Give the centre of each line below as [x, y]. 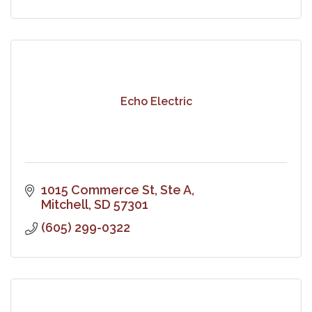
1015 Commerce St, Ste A [116, 189]
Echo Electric [156, 102]
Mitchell [64, 204]
